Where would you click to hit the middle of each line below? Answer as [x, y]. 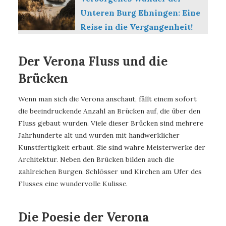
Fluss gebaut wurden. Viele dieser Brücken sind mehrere [111, 123]
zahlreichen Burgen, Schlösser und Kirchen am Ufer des [110, 172]
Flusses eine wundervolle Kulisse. [73, 184]
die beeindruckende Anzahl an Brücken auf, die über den [109, 111]
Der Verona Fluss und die [93, 61]
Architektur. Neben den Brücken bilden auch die [96, 160]
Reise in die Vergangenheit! [136, 26]
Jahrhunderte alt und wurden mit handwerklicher [99, 135]
